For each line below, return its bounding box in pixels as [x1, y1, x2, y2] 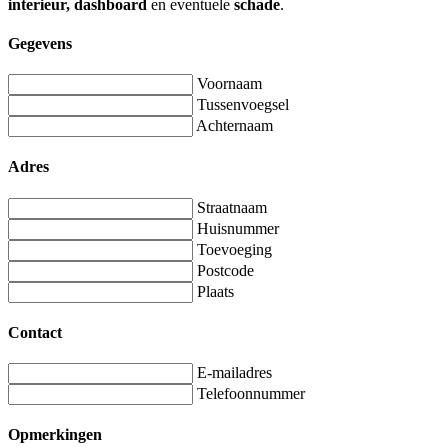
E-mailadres [197, 364, 272, 382]
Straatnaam [197, 198, 267, 216]
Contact [8, 323, 62, 341]
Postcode [197, 261, 254, 279]
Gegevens [8, 34, 72, 52]
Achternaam [196, 117, 273, 135]
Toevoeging [197, 240, 272, 258]
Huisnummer [197, 219, 279, 237]
